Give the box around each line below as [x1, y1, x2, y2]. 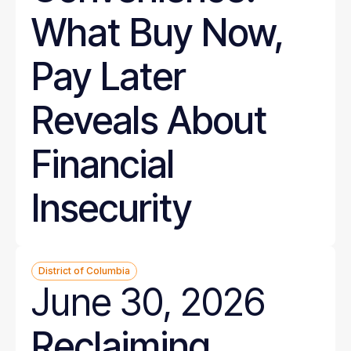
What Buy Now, [31, 9, 284, 56]
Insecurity [31, 185, 192, 231]
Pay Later [31, 53, 186, 100]
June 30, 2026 [31, 279, 266, 325]
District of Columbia [38, 265, 130, 277]
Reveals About [31, 97, 267, 143]
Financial [31, 141, 175, 187]
